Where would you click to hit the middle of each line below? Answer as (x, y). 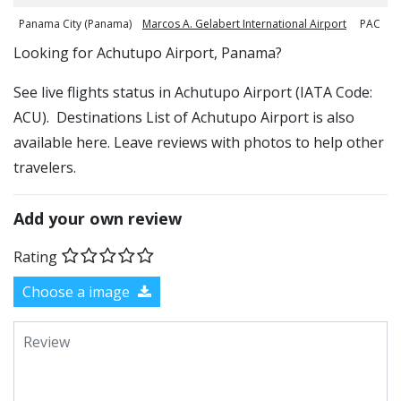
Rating (35, 256)
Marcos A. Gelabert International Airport (244, 24)
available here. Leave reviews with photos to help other (199, 142)
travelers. (45, 167)
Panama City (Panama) (75, 24)
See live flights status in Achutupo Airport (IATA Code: (193, 92)
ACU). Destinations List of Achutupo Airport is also (184, 117)
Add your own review (98, 218)
